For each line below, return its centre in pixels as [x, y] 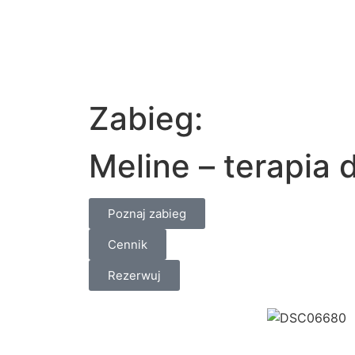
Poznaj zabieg [147, 214]
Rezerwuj [134, 275]
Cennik [128, 244]
